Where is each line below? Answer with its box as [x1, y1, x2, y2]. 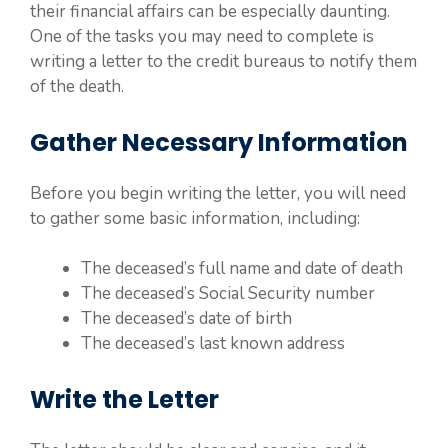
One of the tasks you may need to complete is [30, 25, 374, 48]
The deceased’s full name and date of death [81, 257, 403, 280]
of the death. [30, 75, 124, 98]
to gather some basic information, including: [30, 206, 360, 230]
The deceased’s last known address [81, 332, 345, 355]
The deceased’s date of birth [81, 307, 292, 330]
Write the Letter [30, 382, 219, 416]
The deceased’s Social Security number [81, 282, 375, 305]
